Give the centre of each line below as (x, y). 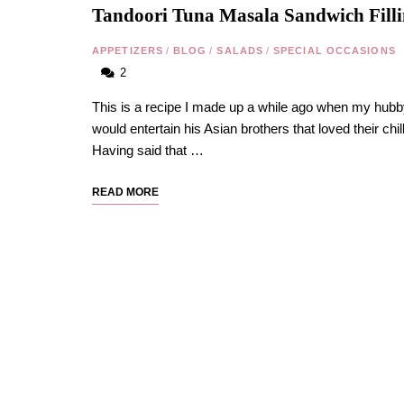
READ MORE (125, 192)
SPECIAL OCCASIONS (335, 50)
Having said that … (148, 150)
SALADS (240, 50)
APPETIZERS (128, 50)
